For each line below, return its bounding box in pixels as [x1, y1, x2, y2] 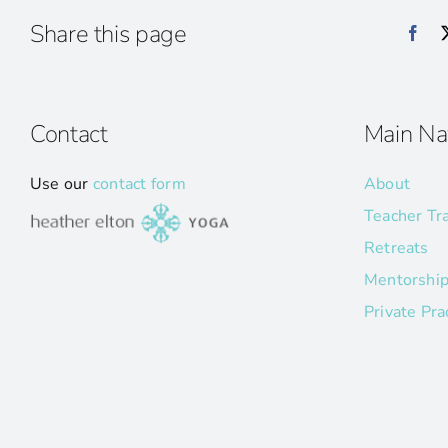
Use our [29, 173, 93, 196]
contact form [92, 173, 186, 196]
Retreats [363, 237, 429, 260]
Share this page [29, 17, 187, 50]
